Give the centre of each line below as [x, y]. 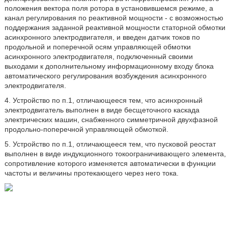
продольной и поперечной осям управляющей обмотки [97, 47]
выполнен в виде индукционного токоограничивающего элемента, [115, 153]
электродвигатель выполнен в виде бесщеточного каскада [102, 110]
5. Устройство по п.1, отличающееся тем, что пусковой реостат [110, 144]
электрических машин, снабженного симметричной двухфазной [111, 119]
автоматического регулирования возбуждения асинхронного [105, 76]
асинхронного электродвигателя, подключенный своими [98, 56]
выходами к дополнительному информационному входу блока [109, 66]
